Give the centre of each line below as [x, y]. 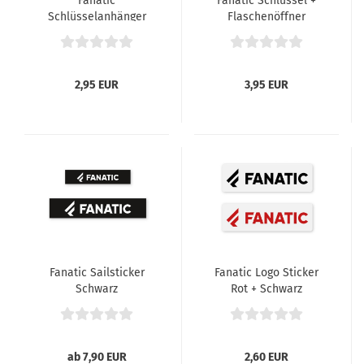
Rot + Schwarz [266, 289]
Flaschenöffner [266, 17]
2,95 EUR [97, 85]
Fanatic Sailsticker [97, 273]
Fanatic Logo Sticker [266, 273]
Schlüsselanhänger [97, 17]
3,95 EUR [266, 85]
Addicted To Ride [97, 33]
